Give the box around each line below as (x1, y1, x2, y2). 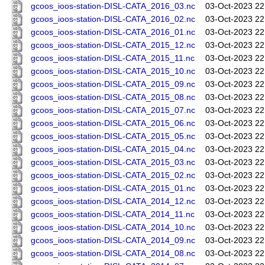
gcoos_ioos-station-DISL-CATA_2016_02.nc (31, 15, 195, 24)
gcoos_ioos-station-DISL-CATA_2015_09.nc (31, 80, 195, 89)
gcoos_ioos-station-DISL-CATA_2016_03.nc (31, 2, 195, 11)
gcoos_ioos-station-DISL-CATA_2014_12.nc (31, 197, 195, 206)
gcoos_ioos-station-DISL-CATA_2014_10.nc (31, 223, 195, 232)
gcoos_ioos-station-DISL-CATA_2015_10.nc (31, 67, 195, 76)
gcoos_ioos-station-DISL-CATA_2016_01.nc (31, 28, 195, 37)
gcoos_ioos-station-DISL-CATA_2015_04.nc (31, 145, 195, 154)
